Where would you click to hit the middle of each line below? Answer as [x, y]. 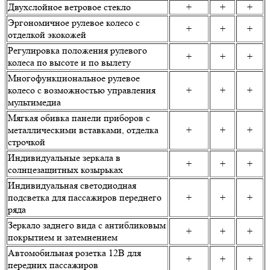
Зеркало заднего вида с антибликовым [87, 225]
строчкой [27, 142]
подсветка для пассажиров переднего [85, 198]
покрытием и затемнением [63, 237]
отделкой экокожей [47, 35]
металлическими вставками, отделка [83, 130]
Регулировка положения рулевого [77, 51]
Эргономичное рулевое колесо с [74, 23]
